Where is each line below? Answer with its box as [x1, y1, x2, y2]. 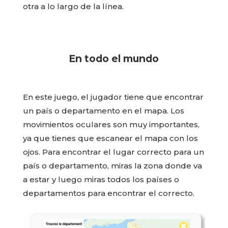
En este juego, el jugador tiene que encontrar [22, 92, 204, 102]
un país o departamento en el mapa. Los [22, 106, 184, 116]
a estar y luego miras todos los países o [22, 175, 179, 185]
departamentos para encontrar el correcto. [22, 188, 194, 198]
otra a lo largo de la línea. [22, 2, 124, 12]
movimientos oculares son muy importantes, [22, 120, 199, 130]
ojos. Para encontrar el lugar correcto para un [22, 147, 204, 157]
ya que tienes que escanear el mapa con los [22, 133, 198, 144]
